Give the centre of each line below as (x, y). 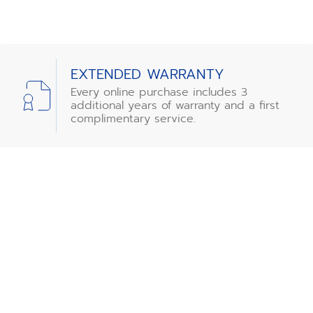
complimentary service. (133, 119)
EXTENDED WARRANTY (147, 74)
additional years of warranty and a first (175, 105)
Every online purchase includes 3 (159, 92)
